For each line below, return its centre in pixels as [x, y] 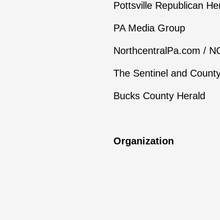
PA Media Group [149, 28]
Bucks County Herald [159, 96]
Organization [143, 141]
